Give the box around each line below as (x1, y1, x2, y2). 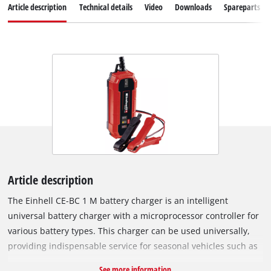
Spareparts (224, 1, 261, 13)
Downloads (174, 1, 212, 13)
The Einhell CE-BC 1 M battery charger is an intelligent (8, 195, 229, 207)
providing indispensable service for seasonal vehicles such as (8, 240, 258, 252)
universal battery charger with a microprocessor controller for (8, 210, 260, 222)
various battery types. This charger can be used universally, (8, 225, 250, 237)
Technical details (79, 1, 132, 13)
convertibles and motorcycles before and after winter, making (8, 255, 259, 267)
